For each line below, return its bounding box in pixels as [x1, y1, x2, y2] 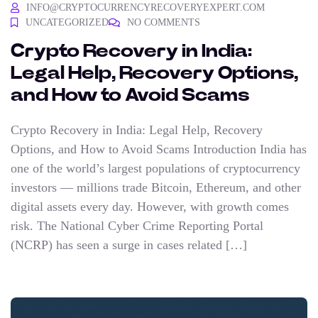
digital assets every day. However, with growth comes [11, 199, 289, 214]
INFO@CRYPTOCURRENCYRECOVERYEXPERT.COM [26, 2, 265, 13]
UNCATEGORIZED [26, 17, 109, 28]
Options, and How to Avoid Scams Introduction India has [11, 142, 307, 157]
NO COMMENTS [127, 17, 200, 28]
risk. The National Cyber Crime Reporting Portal [11, 219, 263, 234]
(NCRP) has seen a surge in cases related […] [11, 238, 247, 253]
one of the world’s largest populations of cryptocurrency [11, 161, 300, 176]
